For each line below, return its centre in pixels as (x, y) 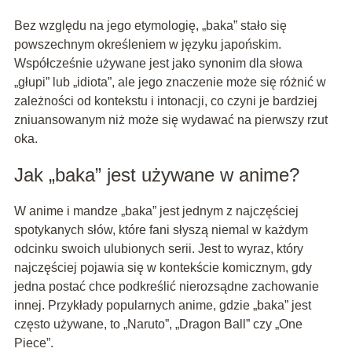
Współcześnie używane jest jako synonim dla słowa (158, 64)
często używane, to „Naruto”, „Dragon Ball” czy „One (158, 324)
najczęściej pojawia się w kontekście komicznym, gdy (163, 268)
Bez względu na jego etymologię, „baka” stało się (150, 26)
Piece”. (33, 343)
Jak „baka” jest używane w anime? (156, 175)
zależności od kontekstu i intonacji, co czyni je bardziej (165, 101)
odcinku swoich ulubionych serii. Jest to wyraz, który (158, 249)
